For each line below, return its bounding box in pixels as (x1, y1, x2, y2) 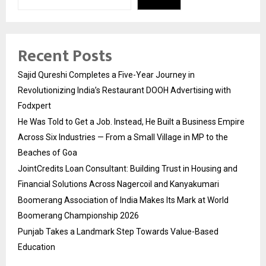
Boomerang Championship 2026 (18, 210, 139, 220)
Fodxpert (18, 100, 51, 110)
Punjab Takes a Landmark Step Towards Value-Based (18, 226, 218, 236)
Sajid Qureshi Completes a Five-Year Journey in (18, 69, 195, 80)
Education (18, 242, 55, 252)
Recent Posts (18, 42, 112, 70)
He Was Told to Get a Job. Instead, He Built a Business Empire (18, 116, 245, 126)
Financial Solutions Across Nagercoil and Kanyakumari (18, 179, 219, 189)
